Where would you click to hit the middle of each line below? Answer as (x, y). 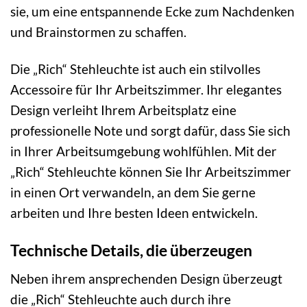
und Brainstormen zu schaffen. (98, 32)
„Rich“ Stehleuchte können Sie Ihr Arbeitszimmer (151, 172)
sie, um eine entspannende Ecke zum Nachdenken (152, 11)
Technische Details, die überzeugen (131, 250)
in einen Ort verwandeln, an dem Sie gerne (133, 193)
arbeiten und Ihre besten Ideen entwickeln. (134, 213)
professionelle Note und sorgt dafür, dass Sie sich (150, 131)
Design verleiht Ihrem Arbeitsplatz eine (123, 110)
